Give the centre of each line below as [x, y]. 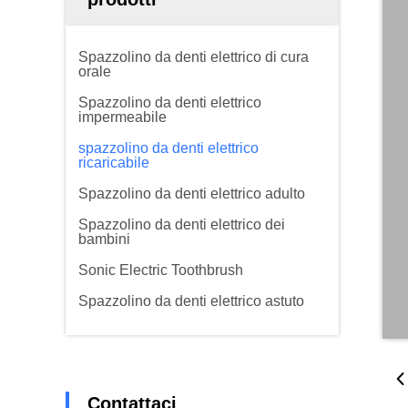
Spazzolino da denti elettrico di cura [194, 57]
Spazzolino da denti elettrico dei [182, 224]
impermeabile [122, 117]
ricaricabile [114, 163]
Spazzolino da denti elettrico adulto [192, 194]
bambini [104, 239]
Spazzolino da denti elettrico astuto [191, 301]
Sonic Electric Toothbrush [161, 270]
